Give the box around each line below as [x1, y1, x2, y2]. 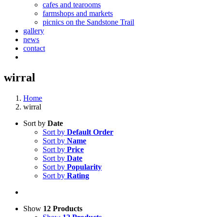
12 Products [43, 204, 82, 213]
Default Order [67, 127, 113, 136]
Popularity [67, 162, 102, 171]
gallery [23, 27, 44, 35]
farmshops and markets [43, 9, 113, 17]
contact [23, 44, 45, 52]
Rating [67, 171, 89, 180]
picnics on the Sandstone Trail [43, 18, 134, 26]
